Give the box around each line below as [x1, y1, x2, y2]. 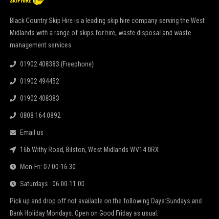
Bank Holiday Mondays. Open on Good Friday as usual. [10, 209, 158, 218]
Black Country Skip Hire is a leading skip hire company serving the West [10, 17, 205, 25]
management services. [10, 41, 73, 49]
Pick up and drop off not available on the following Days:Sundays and [10, 197, 202, 205]
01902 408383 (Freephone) [20, 60, 94, 68]
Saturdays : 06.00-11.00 [20, 180, 85, 188]
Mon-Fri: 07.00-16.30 [20, 163, 76, 171]
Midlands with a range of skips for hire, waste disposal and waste [10, 29, 191, 37]
